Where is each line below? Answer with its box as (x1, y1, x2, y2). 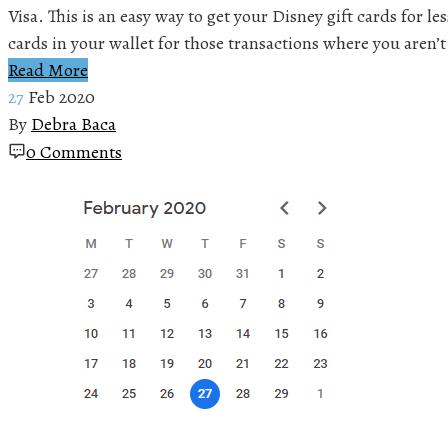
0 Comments (26, 139, 122, 164)
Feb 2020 (28, 84, 95, 109)
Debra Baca (31, 111, 116, 136)
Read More (8, 57, 88, 82)
